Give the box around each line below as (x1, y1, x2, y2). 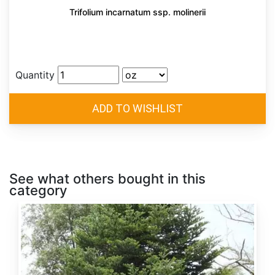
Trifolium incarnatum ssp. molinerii (69, 7, 206, 18)
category (9, 182, 67, 199)
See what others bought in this (9, 171, 206, 187)
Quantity (15, 69, 55, 82)
